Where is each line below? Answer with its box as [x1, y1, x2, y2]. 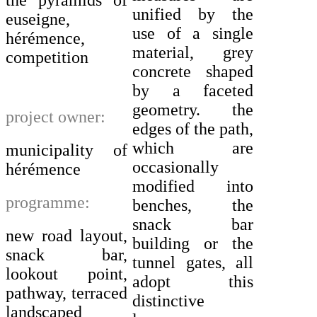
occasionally [132, 157, 219, 176]
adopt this [132, 272, 253, 291]
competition [6, 47, 88, 67]
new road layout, [6, 226, 127, 246]
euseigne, [6, 9, 70, 28]
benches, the [132, 195, 253, 214]
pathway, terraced [6, 284, 127, 303]
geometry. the [132, 100, 253, 119]
